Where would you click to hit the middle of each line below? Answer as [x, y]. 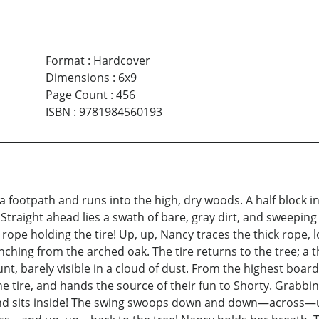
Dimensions [77, 78]
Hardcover [121, 61]
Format [65, 61]
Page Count [76, 95]
